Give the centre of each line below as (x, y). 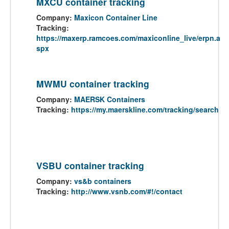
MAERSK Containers (110, 99)
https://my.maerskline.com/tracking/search (145, 109)
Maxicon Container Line (116, 17)
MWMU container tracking (93, 84)
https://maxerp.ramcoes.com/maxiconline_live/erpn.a (128, 38)
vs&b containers (103, 181)
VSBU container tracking (90, 165)
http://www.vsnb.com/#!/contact (127, 191)
